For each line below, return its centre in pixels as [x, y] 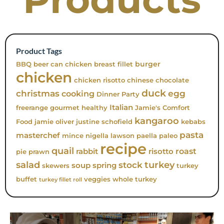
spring [104, 165]
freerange [32, 108]
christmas [38, 93]
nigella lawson [110, 136]
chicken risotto [99, 80]
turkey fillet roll [60, 180]
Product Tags [39, 51]
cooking [78, 93]
